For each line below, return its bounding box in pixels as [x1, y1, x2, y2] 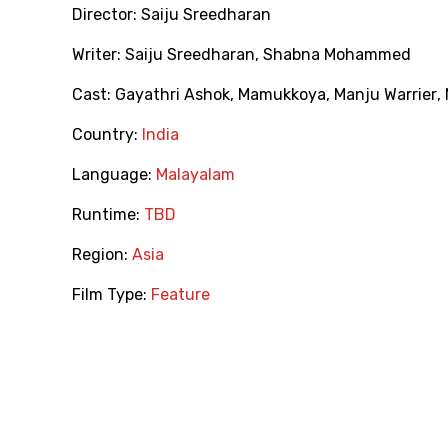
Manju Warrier [334, 85, 437, 105]
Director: [72, 5, 141, 25]
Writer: [72, 45, 125, 65]
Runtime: [72, 205, 144, 225]
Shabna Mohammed [263, 45, 411, 65]
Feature [151, 285, 210, 305]
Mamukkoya [238, 85, 326, 105]
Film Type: [72, 285, 151, 305]
